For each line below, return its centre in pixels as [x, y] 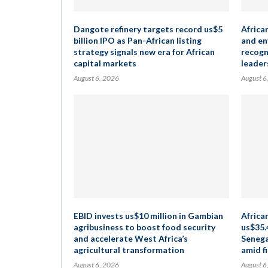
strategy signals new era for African [144, 52]
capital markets [105, 63]
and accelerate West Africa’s [131, 238]
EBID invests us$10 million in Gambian [148, 216]
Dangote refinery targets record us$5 [148, 29]
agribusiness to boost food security [144, 227]
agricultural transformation [129, 250]
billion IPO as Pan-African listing [138, 40]
